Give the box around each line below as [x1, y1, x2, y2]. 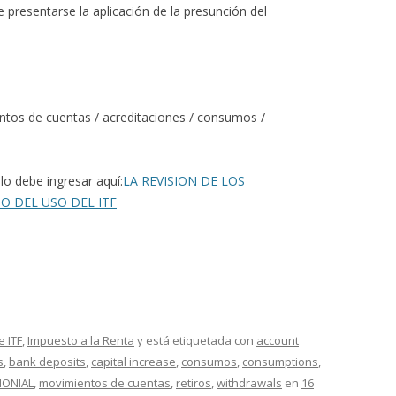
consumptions [242, 354, 318, 369]
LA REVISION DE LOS [123, 172, 245, 189]
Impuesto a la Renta [27, 332, 134, 348]
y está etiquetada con [134, 332, 256, 348]
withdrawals [217, 375, 282, 391]
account [256, 332, 299, 348]
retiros [176, 375, 211, 391]
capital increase [91, 354, 176, 369]
